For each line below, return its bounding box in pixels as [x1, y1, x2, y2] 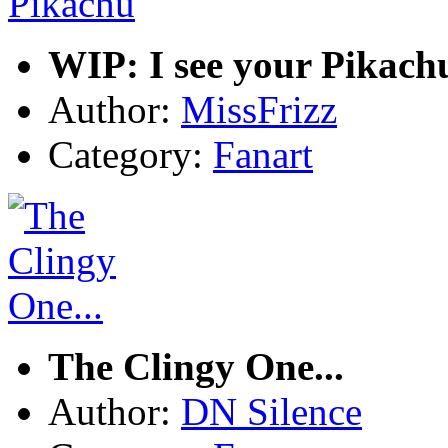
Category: [48, 133, 213, 177]
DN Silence [181, 390, 362, 434]
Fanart [213, 133, 313, 177]
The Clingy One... [48, 345, 344, 389]
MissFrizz [181, 88, 337, 132]
